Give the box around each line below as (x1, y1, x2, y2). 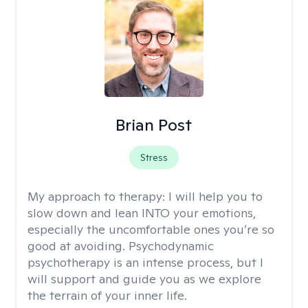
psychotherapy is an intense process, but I (27, 254, 263, 270)
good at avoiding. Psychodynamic (27, 238, 214, 254)
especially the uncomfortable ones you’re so (27, 221, 274, 237)
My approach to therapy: (27, 188, 168, 204)
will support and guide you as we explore (27, 271, 261, 287)
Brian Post (115, 114, 192, 135)
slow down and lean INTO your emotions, (27, 205, 256, 221)
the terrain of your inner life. (27, 287, 187, 303)
